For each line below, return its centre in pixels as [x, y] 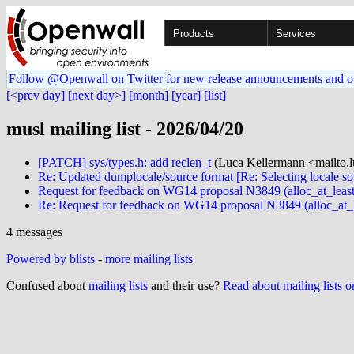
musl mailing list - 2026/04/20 [125, 128]
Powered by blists [51, 258]
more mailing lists [149, 258]
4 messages [34, 232]
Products [194, 34]
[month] [149, 95]
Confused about [47, 285]
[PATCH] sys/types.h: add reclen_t [124, 162]
